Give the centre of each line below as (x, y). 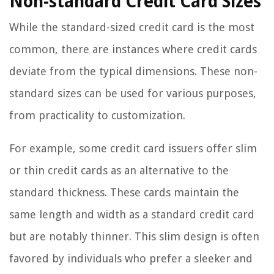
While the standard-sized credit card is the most (132, 28)
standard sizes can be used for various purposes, (133, 94)
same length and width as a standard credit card (132, 215)
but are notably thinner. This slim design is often (134, 237)
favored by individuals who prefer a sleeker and (131, 259)
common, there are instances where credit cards (133, 50)
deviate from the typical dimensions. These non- (133, 72)
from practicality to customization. (97, 116)
